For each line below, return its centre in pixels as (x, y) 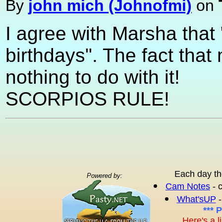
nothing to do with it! (93, 77)
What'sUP (196, 199)
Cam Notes (188, 186)
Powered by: (106, 176)
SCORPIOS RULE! (87, 99)
